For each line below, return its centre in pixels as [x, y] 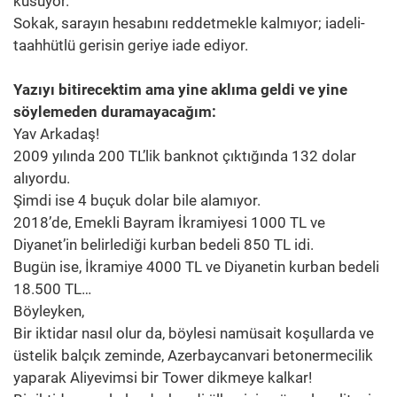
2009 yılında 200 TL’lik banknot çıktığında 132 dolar [185, 156]
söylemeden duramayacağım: [115, 111]
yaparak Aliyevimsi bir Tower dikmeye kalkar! [163, 377]
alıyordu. [42, 178]
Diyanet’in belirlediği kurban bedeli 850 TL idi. [163, 244]
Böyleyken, [49, 311]
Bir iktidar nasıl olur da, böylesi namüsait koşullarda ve [194, 333]
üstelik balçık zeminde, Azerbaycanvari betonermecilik [193, 355]
